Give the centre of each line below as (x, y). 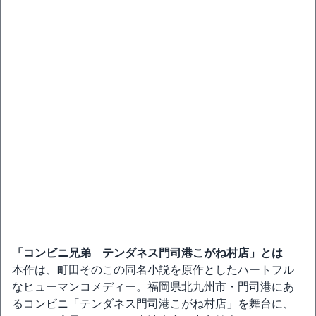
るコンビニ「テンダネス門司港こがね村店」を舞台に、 (153, 304)
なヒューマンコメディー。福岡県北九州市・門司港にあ (153, 287)
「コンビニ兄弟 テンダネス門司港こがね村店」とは (147, 253)
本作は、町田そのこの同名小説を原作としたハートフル (153, 270)
